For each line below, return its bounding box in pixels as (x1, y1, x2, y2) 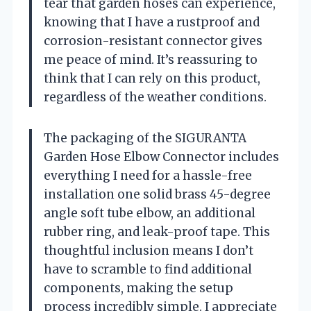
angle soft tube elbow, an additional (44, 205, 255, 221)
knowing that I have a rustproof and (44, 14, 260, 30)
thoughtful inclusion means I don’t (44, 242, 253, 258)
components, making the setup (44, 280, 233, 296)
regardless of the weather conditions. (44, 89, 267, 105)
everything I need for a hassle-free (44, 167, 252, 183)
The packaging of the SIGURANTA (44, 130, 246, 146)
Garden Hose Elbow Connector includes (44, 149, 279, 165)
